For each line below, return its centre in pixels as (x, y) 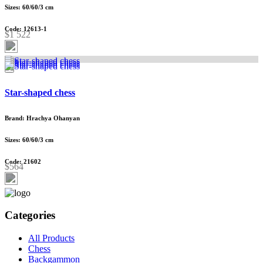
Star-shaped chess (40, 92)
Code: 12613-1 (26, 29)
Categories (30, 215)
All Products (51, 238)
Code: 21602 (23, 161)
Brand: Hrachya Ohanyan (42, 118)
